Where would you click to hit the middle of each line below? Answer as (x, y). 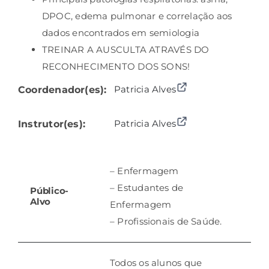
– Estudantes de (147, 188)
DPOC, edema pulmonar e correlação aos (137, 16)
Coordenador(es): (62, 90)
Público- (49, 191)
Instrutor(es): (52, 124)
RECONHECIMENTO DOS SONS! (116, 67)
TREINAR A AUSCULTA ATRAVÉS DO (125, 50)
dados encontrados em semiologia (120, 33)
